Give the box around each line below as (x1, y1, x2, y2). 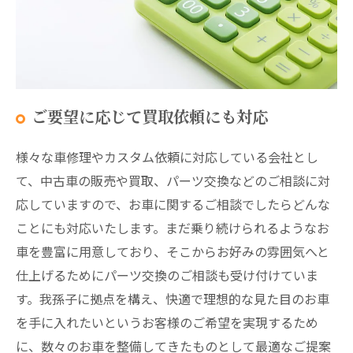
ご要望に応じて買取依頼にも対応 (32, 104, 268, 128)
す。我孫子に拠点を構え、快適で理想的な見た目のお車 (16, 288, 329, 308)
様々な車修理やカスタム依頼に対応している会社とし (16, 147, 318, 166)
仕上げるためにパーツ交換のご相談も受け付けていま (16, 265, 318, 284)
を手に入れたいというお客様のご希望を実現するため (16, 312, 318, 332)
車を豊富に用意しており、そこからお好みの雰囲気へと (16, 241, 329, 261)
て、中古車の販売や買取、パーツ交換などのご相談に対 (16, 170, 330, 190)
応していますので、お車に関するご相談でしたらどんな (16, 194, 330, 214)
